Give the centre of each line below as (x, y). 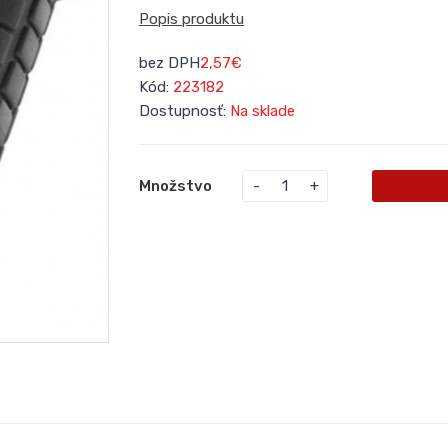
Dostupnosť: (184, 111)
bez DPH (169, 63)
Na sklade (262, 111)
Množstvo (175, 186)
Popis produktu (191, 19)
